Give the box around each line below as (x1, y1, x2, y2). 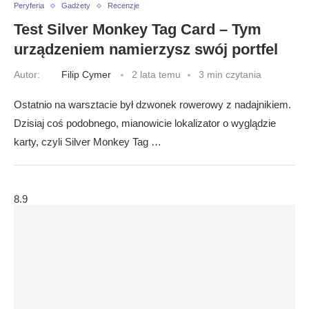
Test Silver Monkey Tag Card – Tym (14, 21, 261, 38)
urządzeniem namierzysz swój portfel (14, 41, 278, 58)
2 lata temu (132, 68, 181, 80)
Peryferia (14, 1, 44, 10)
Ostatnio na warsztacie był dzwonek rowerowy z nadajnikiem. (14, 99, 291, 110)
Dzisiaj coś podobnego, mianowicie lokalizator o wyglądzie (14, 117, 276, 129)
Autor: (14, 68, 43, 80)
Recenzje (108, 1, 139, 10)
